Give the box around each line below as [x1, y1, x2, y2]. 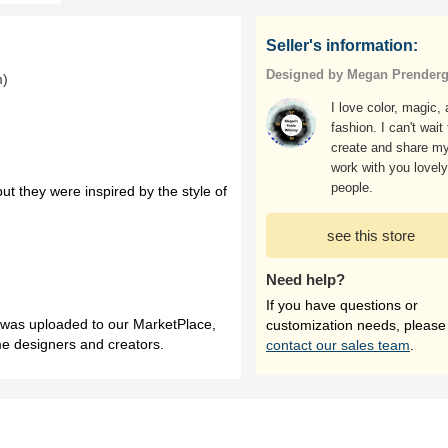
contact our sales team [266, 337, 410, 353]
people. [331, 180, 373, 195]
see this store [327, 227, 415, 244]
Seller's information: [266, 37, 418, 54]
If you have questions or [266, 297, 418, 313]
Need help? [266, 271, 345, 288]
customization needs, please [266, 317, 446, 333]
